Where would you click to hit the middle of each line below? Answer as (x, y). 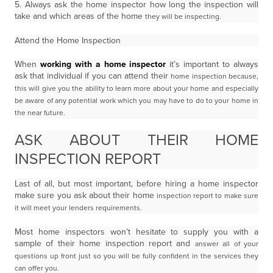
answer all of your (227, 244)
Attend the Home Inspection (68, 41)
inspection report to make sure (207, 196)
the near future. (40, 113)
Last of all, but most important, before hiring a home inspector (136, 184)
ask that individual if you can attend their (93, 76)
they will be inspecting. (183, 16)
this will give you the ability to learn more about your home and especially (136, 88)
